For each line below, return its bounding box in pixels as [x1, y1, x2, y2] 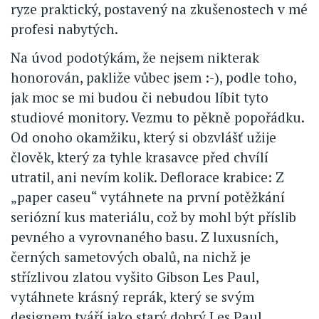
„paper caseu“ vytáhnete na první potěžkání [11, 187, 285, 206]
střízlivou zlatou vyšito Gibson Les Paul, [11, 267, 258, 286]
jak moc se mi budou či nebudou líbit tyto [11, 88, 268, 106]
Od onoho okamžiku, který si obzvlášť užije [11, 127, 276, 146]
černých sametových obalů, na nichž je [11, 247, 251, 266]
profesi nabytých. [11, 19, 118, 38]
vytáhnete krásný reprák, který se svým [11, 287, 254, 305]
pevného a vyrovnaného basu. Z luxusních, [11, 227, 278, 246]
